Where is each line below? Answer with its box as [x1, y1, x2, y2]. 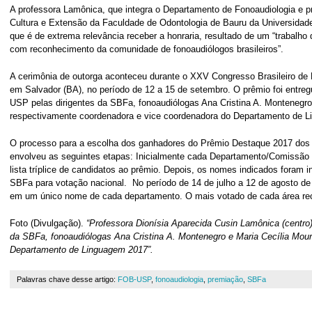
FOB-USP [118, 275, 151, 283]
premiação [208, 275, 243, 283]
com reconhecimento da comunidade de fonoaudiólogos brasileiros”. [10, 44, 283, 54]
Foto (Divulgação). [10, 218, 86, 228]
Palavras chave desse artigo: [17, 275, 118, 283]
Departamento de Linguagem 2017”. [10, 244, 153, 255]
